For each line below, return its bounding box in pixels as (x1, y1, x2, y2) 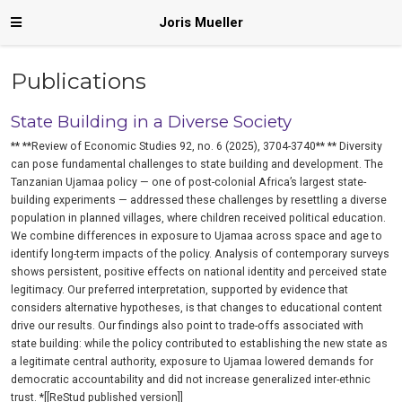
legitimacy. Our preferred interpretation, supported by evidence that (11, 284, 349, 297)
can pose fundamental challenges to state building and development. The (11, 158, 384, 171)
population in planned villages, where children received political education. (11, 212, 387, 225)
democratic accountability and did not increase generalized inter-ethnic (11, 373, 371, 387)
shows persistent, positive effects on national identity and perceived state (11, 266, 388, 279)
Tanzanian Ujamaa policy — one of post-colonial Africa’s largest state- (11, 176, 367, 189)
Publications (11, 66, 147, 94)
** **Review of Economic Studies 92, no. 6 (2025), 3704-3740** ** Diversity (11, 140, 383, 153)
